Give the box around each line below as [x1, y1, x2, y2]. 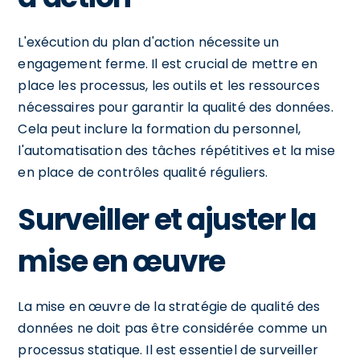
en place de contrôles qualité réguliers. [18, 162, 268, 182]
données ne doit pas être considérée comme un [18, 318, 327, 337]
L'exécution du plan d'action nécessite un [18, 32, 280, 51]
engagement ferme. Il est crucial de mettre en [18, 54, 318, 73]
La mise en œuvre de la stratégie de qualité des [18, 297, 321, 316]
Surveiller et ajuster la [18, 198, 316, 240]
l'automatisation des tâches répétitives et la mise [18, 141, 335, 160]
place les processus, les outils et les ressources [18, 76, 320, 95]
